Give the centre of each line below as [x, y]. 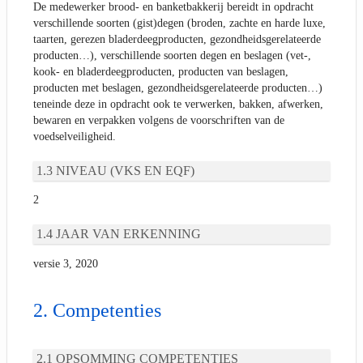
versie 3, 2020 [66, 264]
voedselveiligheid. [75, 136]
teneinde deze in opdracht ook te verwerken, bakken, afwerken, [178, 104]
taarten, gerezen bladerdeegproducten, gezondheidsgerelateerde [177, 39]
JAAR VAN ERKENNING [128, 234]
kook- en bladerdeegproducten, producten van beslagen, [161, 71]
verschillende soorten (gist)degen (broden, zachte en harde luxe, [179, 23]
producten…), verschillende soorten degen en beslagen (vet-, [172, 55]
